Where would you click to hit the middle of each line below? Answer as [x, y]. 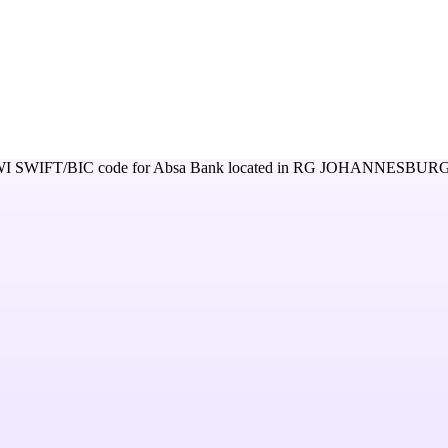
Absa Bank [188, 167]
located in [258, 167]
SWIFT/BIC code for [82, 167]
